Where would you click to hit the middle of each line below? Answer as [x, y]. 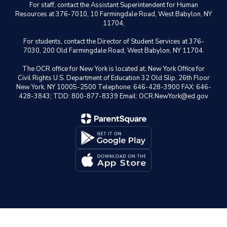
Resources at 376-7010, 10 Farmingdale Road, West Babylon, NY [113, 14]
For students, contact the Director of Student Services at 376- [113, 42]
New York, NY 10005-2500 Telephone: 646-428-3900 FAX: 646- [113, 87]
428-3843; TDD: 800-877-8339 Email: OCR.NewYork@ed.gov [113, 96]
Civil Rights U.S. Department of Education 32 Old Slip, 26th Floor [113, 78]
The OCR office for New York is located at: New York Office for [113, 69]
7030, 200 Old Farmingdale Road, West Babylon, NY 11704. [113, 51]
